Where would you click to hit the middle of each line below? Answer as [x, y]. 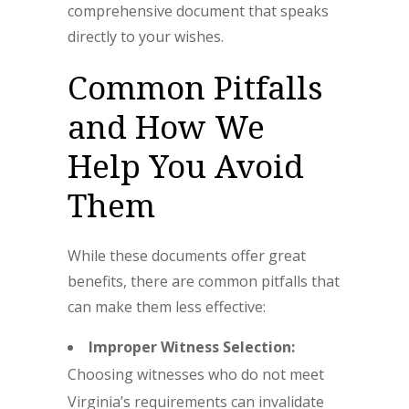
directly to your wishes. [146, 37]
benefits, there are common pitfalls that [204, 282]
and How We [166, 127]
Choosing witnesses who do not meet [196, 375]
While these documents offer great [187, 256]
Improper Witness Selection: [192, 347]
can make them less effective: [167, 307]
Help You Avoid [186, 166]
